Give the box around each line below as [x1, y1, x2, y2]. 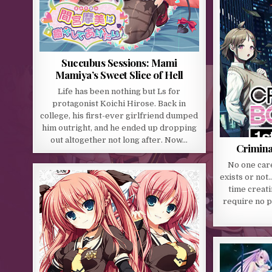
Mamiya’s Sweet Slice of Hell [55, 68, 183, 82]
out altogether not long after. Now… [50, 135, 188, 145]
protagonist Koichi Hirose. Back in [52, 99, 186, 109]
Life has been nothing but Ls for [58, 87, 181, 97]
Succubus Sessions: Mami [61, 56, 177, 70]
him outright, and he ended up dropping [41, 123, 197, 133]
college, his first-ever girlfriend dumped [40, 111, 199, 121]
